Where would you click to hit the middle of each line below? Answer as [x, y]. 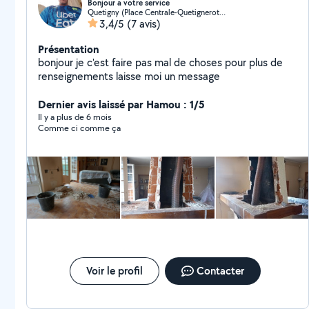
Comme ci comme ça [79, 128]
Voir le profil [114, 271]
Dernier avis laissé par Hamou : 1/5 [121, 104]
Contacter [220, 271]
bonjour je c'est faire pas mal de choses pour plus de [160, 62]
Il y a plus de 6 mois [75, 117]
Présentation [69, 49]
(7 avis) [144, 24]
